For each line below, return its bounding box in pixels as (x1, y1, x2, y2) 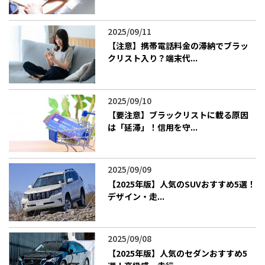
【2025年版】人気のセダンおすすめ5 (108, 247, 248, 259)
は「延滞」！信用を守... (108, 121, 198, 134)
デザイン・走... (108, 190, 165, 202)
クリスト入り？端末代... (108, 52, 198, 64)
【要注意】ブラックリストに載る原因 (108, 109, 249, 121)
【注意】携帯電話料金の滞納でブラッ (108, 40, 249, 52)
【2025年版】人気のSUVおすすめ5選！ (108, 177, 256, 190)
